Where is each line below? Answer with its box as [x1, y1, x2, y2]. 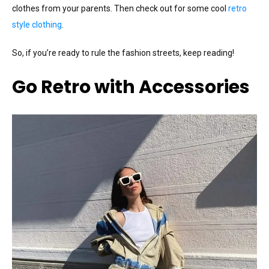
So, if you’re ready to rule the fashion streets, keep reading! [12, 47, 234, 58]
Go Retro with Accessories [12, 74, 250, 100]
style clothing [12, 19, 62, 29]
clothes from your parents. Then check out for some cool [12, 3, 228, 13]
